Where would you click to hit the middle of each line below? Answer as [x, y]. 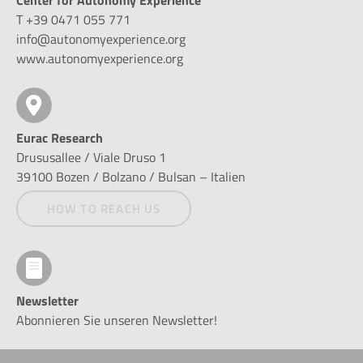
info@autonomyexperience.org [101, 38]
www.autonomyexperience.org [100, 58]
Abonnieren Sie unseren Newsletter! [117, 320]
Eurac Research [60, 137]
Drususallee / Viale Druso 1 [91, 157]
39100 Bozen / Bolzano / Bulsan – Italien [131, 176]
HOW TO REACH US [104, 208]
